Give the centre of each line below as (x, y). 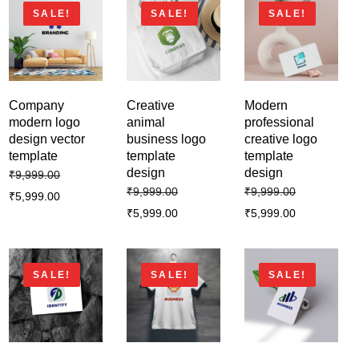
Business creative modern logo (131, 323)
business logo (167, 139)
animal (146, 122)
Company (37, 105)
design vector (47, 139)
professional (279, 122)
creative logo (280, 139)
